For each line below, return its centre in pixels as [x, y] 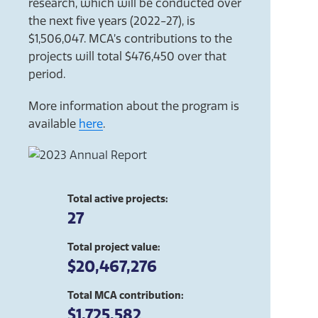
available [54, 124]
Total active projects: [118, 198]
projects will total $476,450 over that [127, 57]
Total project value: [114, 247]
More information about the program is [134, 106]
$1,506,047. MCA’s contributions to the [130, 39]
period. [47, 75]
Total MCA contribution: [126, 295]
